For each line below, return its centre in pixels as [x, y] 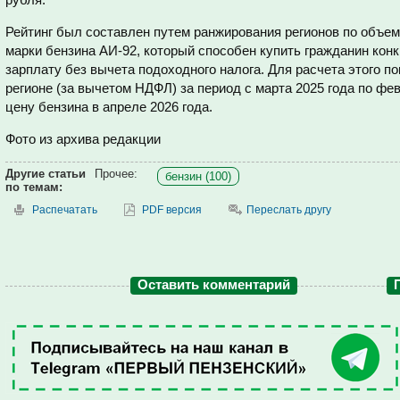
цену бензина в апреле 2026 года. [109, 107]
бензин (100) [198, 176]
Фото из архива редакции [83, 139]
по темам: [34, 187]
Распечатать [65, 210]
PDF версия [172, 210]
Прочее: [116, 174]
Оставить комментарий [214, 284]
